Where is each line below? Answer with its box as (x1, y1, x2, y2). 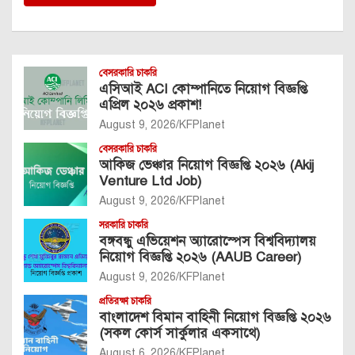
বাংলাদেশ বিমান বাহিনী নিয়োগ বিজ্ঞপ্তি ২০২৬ (99, 308, 331, 326)
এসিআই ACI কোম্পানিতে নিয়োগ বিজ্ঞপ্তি (99, 80, 307, 97)
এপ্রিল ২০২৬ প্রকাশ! (99, 96, 201, 113)
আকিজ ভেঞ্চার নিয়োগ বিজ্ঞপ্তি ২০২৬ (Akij (99, 156, 312, 174)
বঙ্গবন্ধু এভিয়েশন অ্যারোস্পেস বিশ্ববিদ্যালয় (99, 232, 316, 250)
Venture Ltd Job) (99, 172, 201, 189)
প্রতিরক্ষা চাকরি (99, 295, 151, 307)
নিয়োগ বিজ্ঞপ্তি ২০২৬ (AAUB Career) (99, 248, 301, 265)
